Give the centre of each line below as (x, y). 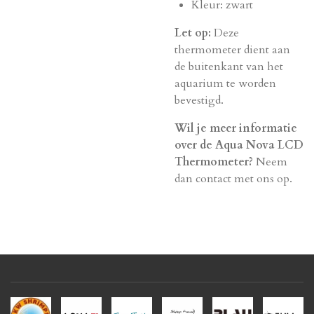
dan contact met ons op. (233, 179)
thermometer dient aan (232, 50)
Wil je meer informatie (236, 128)
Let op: (193, 33)
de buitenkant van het (229, 67)
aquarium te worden (225, 83)
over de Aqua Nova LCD (239, 145)
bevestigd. (199, 100)
